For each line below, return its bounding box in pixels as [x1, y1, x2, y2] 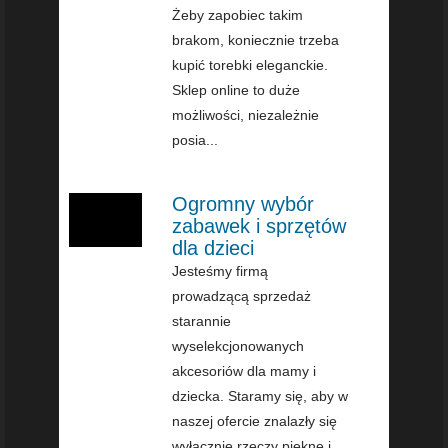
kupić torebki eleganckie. [172, 56, 329, 73]
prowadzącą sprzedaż [172, 287, 312, 304]
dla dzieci [172, 236, 255, 259]
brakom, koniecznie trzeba [172, 31, 340, 48]
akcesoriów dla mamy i [172, 362, 317, 379]
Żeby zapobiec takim [172, 6, 304, 23]
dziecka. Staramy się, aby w [172, 387, 349, 404]
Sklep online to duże [172, 81, 301, 98]
